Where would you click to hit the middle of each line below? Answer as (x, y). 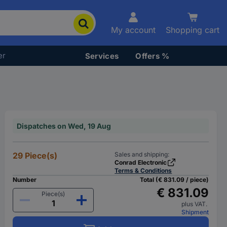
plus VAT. (195, 204)
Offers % (153, 56)
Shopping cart (193, 30)
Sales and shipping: (142, 154)
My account (133, 30)
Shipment (195, 212)
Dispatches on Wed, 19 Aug (64, 126)
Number (25, 180)
